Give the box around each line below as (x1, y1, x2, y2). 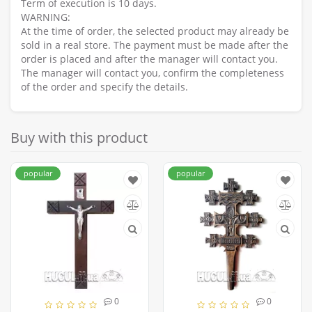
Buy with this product (10, 128, 148, 148)
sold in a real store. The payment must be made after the (21, 38, 288, 52)
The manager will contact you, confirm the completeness (21, 66, 284, 80)
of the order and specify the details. (21, 80, 188, 94)
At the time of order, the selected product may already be (21, 24, 289, 38)
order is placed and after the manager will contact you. (21, 52, 278, 66)
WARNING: (21, 10, 70, 24)
